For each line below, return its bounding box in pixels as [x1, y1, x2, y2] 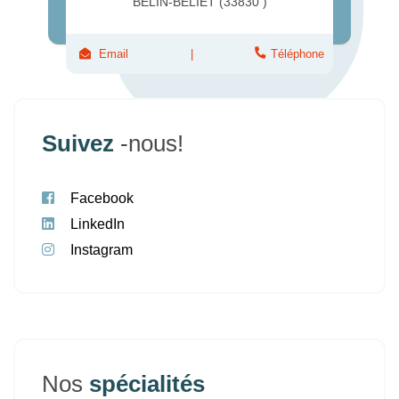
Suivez [42, 129, 120, 157]
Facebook [70, 190, 134, 206]
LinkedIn [70, 216, 125, 232]
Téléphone [271, 46, 324, 61]
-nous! [120, 129, 183, 157]
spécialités [89, 370, 205, 397]
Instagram [70, 241, 133, 257]
